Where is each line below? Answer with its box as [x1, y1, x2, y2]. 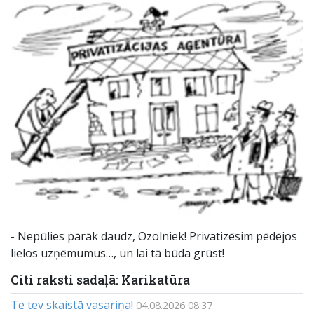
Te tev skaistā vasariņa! [11, 296, 133, 313]
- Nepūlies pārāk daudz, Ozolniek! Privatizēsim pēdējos [11, 228, 297, 244]
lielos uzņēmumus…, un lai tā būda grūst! [11, 245, 224, 261]
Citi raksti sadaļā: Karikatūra [11, 271, 190, 288]
